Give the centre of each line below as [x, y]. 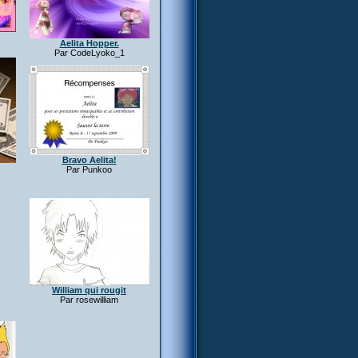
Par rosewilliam [89, 300]
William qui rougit [89, 290]
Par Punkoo [89, 169]
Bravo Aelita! [89, 160]
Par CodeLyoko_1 [89, 53]
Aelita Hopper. [89, 43]
